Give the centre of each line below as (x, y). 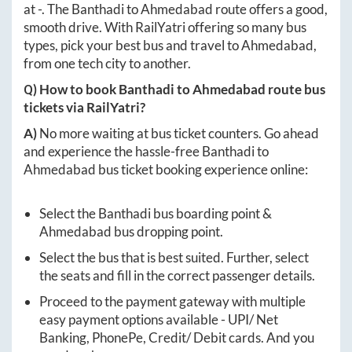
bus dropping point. (167, 231)
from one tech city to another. (107, 63)
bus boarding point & (211, 213)
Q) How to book (71, 89)
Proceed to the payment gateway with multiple (172, 301)
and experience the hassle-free (113, 151)
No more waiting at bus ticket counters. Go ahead (179, 133)
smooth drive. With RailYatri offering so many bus (165, 27)
